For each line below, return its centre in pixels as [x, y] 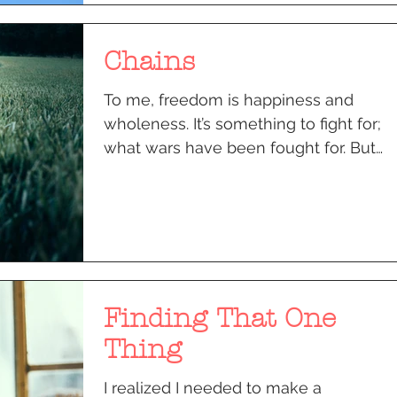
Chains [149, 61]
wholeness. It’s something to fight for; [242, 123]
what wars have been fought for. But [240, 147]
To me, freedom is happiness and [229, 99]
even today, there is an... [193, 171]
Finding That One [220, 318]
